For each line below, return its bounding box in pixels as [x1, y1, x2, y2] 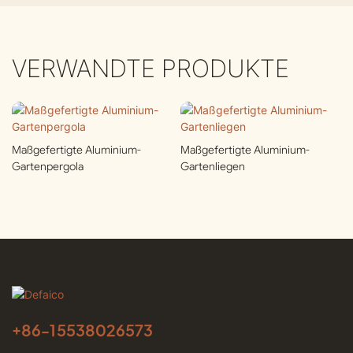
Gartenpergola [12, 159, 84, 174]
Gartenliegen [180, 159, 245, 174]
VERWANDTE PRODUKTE [12, 54, 289, 83]
